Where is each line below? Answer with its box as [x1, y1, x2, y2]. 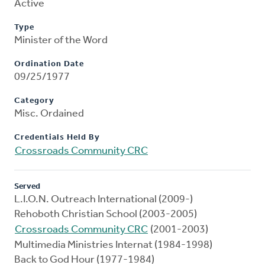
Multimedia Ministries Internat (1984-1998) [14, 240, 212, 251]
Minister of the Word [14, 35, 108, 47]
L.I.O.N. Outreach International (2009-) [14, 194, 193, 206]
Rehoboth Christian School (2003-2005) [14, 209, 197, 221]
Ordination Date [14, 60, 84, 69]
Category [14, 96, 54, 106]
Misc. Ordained [14, 108, 84, 120]
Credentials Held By [14, 133, 100, 143]
